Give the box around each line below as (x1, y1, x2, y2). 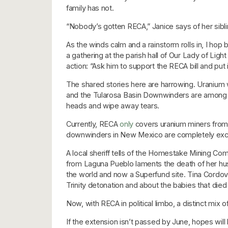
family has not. (66, 3, 114, 12)
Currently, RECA (66, 119, 120, 128)
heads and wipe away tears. (66, 101, 160, 110)
